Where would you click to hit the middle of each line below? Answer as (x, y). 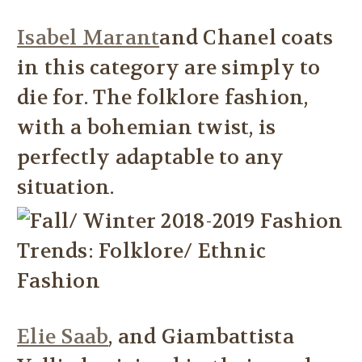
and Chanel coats (246, 38)
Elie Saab (63, 337)
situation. (66, 188)
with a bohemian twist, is (147, 128)
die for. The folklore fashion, (163, 98)
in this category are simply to (169, 68)
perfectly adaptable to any (151, 158)
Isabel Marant (88, 38)
